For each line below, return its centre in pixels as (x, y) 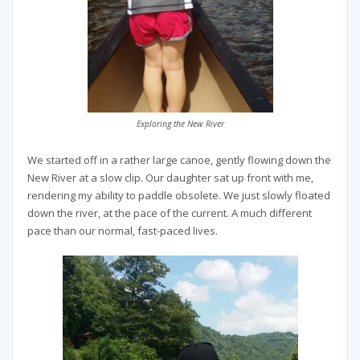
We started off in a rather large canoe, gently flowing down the (179, 160)
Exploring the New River (180, 124)
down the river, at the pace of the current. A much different (169, 213)
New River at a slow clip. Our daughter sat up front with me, (170, 178)
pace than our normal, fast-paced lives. (122, 231)
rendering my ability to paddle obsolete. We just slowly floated (178, 196)
